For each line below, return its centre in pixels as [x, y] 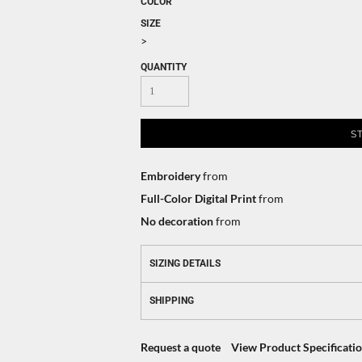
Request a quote [181, 347]
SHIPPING [172, 301]
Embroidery [170, 176]
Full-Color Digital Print [198, 198]
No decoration [177, 221]
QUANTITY [164, 67]
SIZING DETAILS [185, 263]
